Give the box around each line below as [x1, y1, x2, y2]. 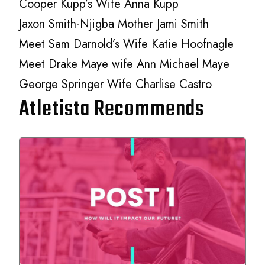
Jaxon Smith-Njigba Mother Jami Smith [19, 15, 209, 33]
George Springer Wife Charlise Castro [19, 75, 212, 93]
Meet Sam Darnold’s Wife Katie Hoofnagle [19, 35, 234, 53]
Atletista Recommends [19, 92, 205, 127]
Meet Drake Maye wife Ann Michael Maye [19, 55, 230, 73]
